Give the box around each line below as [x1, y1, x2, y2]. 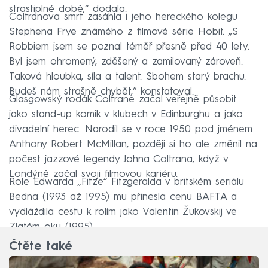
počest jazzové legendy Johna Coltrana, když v [9, 154, 228, 165]
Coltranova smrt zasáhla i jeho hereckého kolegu [9, 12, 237, 23]
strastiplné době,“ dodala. [9, 4, 127, 15]
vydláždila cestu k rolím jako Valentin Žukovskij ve [9, 207, 237, 218]
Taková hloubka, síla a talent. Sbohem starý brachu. [9, 72, 246, 83]
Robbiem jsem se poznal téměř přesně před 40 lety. [9, 42, 249, 53]
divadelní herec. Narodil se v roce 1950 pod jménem [9, 124, 252, 135]
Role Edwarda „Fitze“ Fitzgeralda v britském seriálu [9, 177, 244, 188]
